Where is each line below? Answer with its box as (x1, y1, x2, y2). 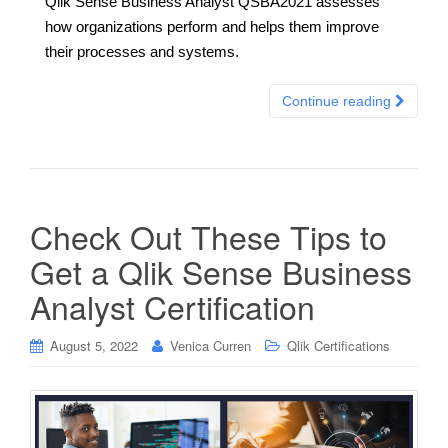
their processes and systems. (45, 43, 239, 60)
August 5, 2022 (50, 336, 138, 355)
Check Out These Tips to (30, 213, 387, 259)
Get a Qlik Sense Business (30, 248, 412, 294)
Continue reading (282, 93, 395, 109)
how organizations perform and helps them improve (45, 18, 379, 35)
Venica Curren (170, 336, 251, 355)
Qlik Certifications (287, 336, 390, 355)
